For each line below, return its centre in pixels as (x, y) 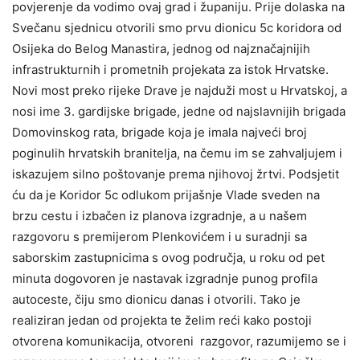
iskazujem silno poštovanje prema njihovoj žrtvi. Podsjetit (176, 174)
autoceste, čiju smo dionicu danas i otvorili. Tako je (156, 299)
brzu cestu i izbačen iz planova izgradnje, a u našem (160, 216)
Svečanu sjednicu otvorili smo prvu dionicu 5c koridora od (177, 28)
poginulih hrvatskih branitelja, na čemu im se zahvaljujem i (177, 153)
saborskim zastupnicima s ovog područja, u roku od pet (168, 258)
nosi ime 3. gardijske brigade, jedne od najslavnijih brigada (179, 111)
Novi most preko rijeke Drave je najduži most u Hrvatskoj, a (180, 90)
